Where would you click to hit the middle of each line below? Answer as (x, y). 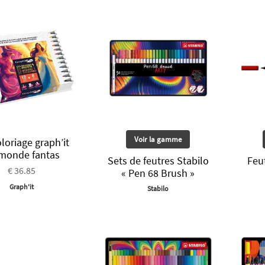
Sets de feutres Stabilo (158, 161)
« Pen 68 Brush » (158, 173)
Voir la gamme (158, 140)
